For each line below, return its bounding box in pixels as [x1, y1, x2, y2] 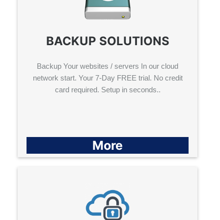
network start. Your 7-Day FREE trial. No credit [32, 73, 183, 82]
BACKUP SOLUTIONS [46, 33, 169, 48]
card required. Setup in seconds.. [55, 85, 161, 94]
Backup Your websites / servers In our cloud [37, 61, 178, 70]
